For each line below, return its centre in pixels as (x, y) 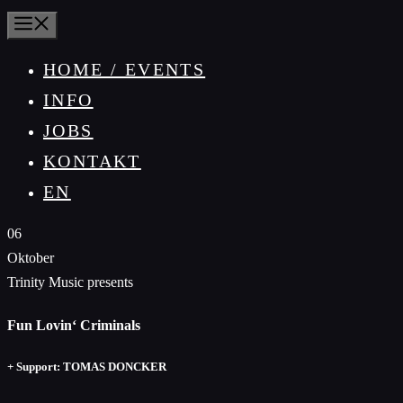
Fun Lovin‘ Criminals (74, 326)
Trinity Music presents (70, 282)
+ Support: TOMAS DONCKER (87, 367)
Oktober (31, 258)
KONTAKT (92, 161)
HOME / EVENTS (125, 69)
